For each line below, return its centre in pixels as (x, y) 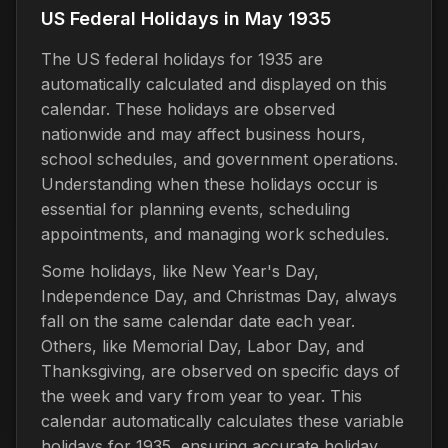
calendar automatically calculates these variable (222, 420)
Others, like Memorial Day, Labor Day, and (202, 345)
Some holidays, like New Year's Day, (180, 270)
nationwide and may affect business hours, (203, 133)
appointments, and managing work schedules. (215, 233)
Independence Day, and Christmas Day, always (219, 295)
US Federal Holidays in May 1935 (186, 18)
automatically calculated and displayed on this (214, 83)
